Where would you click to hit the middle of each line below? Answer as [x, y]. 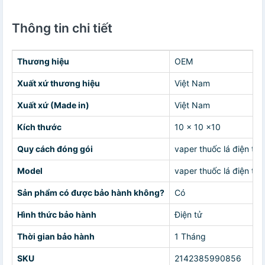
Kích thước [39, 127]
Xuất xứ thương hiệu [59, 83]
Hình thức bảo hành [57, 214]
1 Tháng [190, 236]
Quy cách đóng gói [55, 148]
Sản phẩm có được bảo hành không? [91, 192]
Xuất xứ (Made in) [53, 105]
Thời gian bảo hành [56, 236]
